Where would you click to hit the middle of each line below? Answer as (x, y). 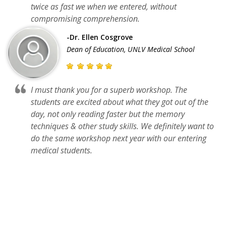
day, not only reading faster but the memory (108, 114)
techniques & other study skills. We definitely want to (122, 126)
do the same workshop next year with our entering (119, 138)
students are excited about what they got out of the (120, 102)
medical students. (62, 150)
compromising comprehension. (85, 18)
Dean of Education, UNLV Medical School (131, 49)
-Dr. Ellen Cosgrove (100, 37)
